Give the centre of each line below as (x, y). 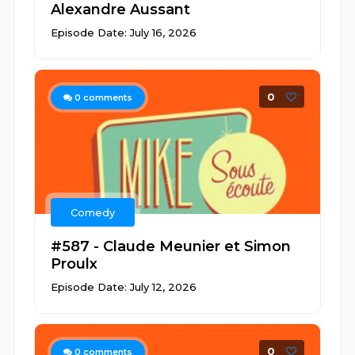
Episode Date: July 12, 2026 (124, 287)
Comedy (93, 212)
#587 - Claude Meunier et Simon (171, 246)
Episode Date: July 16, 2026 (124, 32)
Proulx (74, 264)
